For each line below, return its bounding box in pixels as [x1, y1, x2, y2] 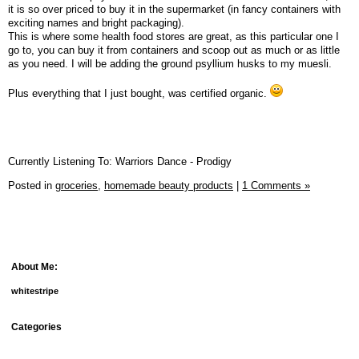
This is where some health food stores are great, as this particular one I [8, 30, 339, 42]
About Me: [11, 261, 58, 273]
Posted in [8, 179, 55, 192]
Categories [11, 321, 62, 333]
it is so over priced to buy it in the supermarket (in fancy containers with [8, 2, 341, 15]
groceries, [55, 179, 101, 192]
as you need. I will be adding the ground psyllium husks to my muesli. [8, 57, 332, 70]
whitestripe [11, 286, 58, 296]
